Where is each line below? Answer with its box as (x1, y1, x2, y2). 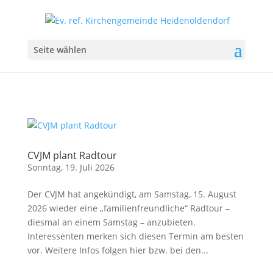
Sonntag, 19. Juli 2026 (27, 161, 115, 173)
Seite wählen (33, 43, 87, 55)
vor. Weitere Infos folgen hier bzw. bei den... (27, 244, 208, 256)
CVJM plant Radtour (27, 149, 117, 162)
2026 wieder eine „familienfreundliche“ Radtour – (27, 202, 230, 214)
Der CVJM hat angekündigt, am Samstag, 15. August (27, 188, 236, 200)
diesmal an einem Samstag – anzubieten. (27, 216, 196, 228)
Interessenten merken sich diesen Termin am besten (27, 230, 244, 242)
